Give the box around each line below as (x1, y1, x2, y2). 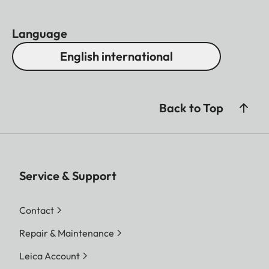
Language (12, 25, 67, 41)
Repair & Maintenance (19, 226, 114, 239)
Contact (19, 204, 54, 216)
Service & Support (19, 168, 116, 183)
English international (60, 48, 173, 64)
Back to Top (159, 100, 223, 115)
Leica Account (19, 249, 80, 262)
